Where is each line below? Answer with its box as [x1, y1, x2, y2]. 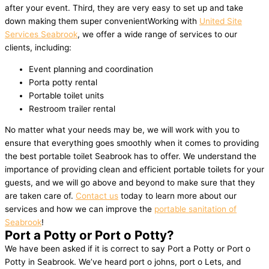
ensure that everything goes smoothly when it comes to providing [5, 138, 259, 148]
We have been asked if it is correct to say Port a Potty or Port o [5, 244, 250, 254]
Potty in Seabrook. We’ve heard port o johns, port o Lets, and [5, 257, 241, 267]
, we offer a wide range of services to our [77, 29, 237, 40]
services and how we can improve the [5, 204, 154, 214]
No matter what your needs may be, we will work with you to [5, 125, 240, 135]
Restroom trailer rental [29, 103, 115, 113]
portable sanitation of [154, 204, 237, 214]
